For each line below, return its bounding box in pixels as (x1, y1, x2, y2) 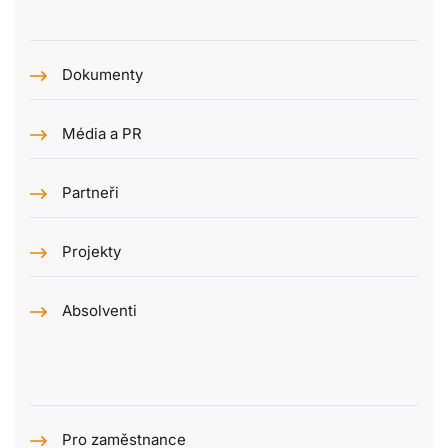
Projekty (62, 242, 121, 262)
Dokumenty (62, 65, 143, 85)
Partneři (62, 183, 119, 203)
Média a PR (62, 124, 142, 144)
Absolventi (62, 301, 137, 321)
